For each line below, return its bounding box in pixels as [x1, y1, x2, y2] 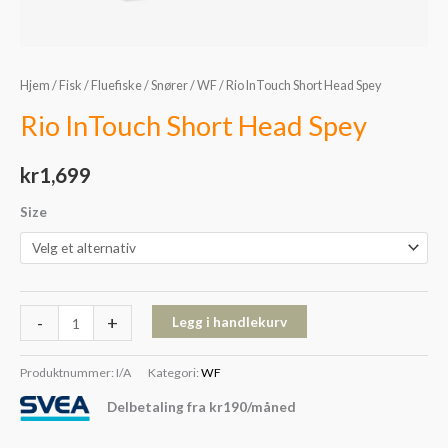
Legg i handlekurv [171, 313, 287, 331]
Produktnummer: [20, 365, 116, 381]
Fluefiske [91, 78, 142, 94]
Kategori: [148, 365, 201, 381]
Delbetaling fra [104, 398, 209, 416]
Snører [151, 78, 188, 94]
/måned [247, 398, 296, 416]
